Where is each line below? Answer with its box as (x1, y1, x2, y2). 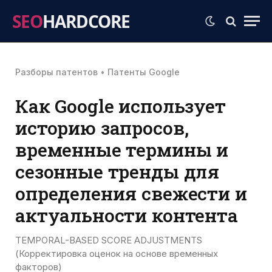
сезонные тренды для (15, 159, 220, 183)
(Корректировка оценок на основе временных (15, 248, 218, 259)
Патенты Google (107, 67, 180, 77)
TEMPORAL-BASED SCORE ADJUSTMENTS (15, 234, 202, 246)
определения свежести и (15, 181, 247, 205)
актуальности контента (15, 203, 238, 227)
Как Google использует (15, 93, 226, 118)
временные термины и (15, 137, 229, 161)
